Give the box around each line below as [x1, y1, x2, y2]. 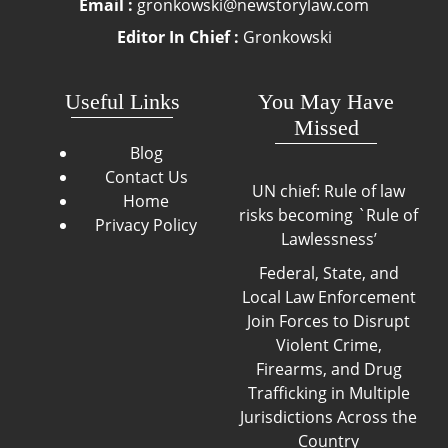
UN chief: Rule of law [252, 179, 405, 202]
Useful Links [64, 89, 180, 115]
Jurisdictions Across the [240, 405, 417, 428]
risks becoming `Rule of [239, 203, 418, 226]
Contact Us [104, 166, 188, 189]
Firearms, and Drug [255, 357, 402, 380]
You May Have [258, 89, 394, 115]
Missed [293, 115, 359, 141]
